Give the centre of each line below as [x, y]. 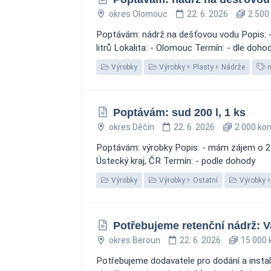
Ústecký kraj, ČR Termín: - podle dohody [176, 161]
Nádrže [233, 67]
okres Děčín [131, 127]
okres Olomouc [138, 14]
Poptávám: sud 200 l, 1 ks [179, 113]
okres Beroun [134, 240]
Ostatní [205, 180]
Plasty [203, 67]
